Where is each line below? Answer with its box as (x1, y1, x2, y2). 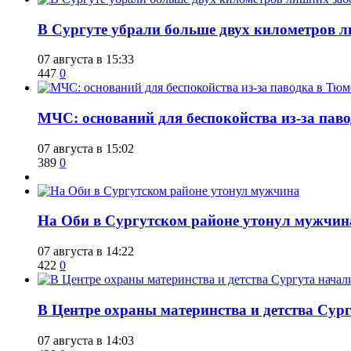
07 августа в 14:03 (38, 333, 134, 347)
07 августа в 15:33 (38, 52, 134, 67)
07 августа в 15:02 (38, 141, 134, 155)
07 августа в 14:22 (38, 244, 134, 259)
